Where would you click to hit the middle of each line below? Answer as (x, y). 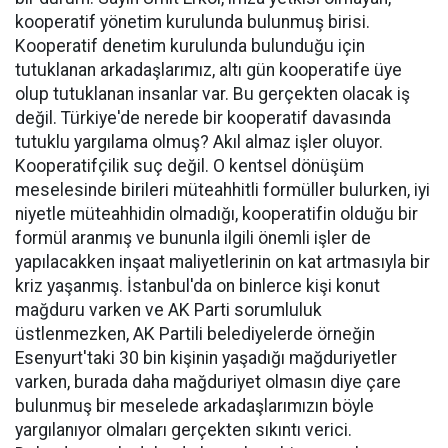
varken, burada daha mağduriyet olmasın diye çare (208, 382)
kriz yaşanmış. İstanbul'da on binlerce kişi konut (197, 286)
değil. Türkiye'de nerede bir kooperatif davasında (203, 118)
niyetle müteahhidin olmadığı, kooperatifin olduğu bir (216, 214)
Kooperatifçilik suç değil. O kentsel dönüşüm (189, 166)
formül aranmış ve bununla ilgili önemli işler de (193, 238)
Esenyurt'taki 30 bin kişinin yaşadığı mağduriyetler (206, 358)
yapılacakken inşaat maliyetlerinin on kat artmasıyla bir (222, 262)
